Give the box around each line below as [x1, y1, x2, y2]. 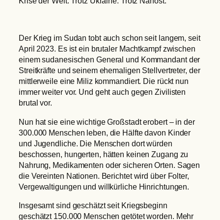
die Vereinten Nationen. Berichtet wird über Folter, [19, 171, 189, 180]
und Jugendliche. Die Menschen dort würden [19, 138, 172, 148]
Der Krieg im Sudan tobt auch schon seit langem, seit [19, 33, 200, 43]
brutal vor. [19, 98, 52, 108]
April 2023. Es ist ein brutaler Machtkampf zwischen [19, 44, 195, 54]
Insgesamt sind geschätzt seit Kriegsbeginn [19, 200, 167, 210]
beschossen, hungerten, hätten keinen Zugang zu [19, 149, 189, 159]
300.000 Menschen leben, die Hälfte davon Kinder [19, 128, 191, 137]
